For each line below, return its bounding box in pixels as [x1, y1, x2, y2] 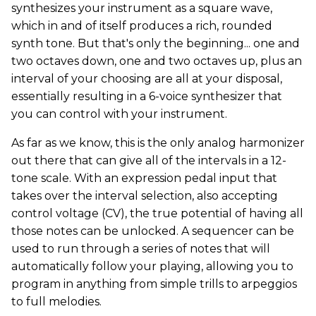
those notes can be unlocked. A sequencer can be [11, 224, 294, 238]
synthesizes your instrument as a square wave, [11, 1, 272, 15]
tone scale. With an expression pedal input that [11, 171, 277, 185]
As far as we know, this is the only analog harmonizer [11, 136, 305, 150]
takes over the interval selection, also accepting [11, 189, 278, 202]
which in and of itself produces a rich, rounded [11, 19, 272, 32]
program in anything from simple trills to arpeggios [11, 277, 297, 291]
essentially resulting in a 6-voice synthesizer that [11, 90, 282, 103]
